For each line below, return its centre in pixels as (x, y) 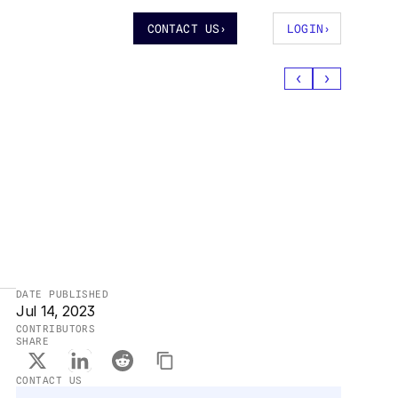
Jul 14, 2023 (56, 311)
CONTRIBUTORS (56, 329)
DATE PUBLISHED (63, 294)
